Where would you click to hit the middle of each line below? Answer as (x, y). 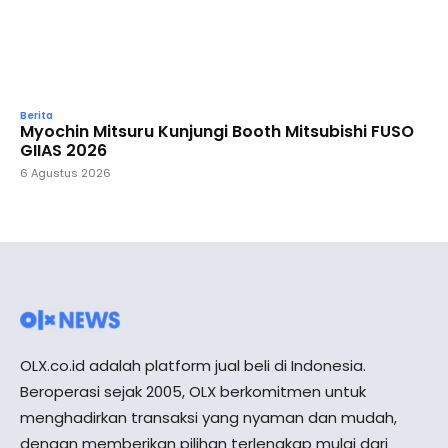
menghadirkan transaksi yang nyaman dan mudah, (208, 417)
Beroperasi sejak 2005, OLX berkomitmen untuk (193, 391)
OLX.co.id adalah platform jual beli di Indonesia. (193, 365)
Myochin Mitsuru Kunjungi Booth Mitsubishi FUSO (217, 131)
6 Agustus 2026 (65, 172)
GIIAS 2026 (63, 150)
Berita (36, 115)
